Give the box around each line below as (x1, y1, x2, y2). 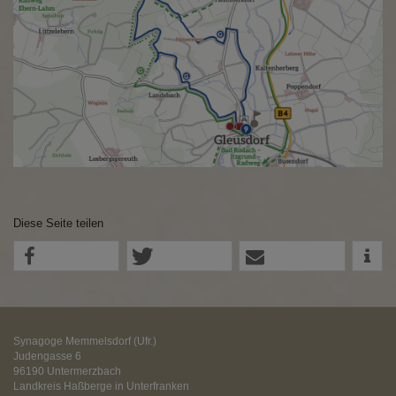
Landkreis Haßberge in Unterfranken (13, 380, 189, 393)
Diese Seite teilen (13, 217, 103, 231)
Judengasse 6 (13, 350, 81, 363)
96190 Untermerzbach (13, 365, 121, 378)
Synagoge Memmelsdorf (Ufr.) (13, 335, 156, 348)
